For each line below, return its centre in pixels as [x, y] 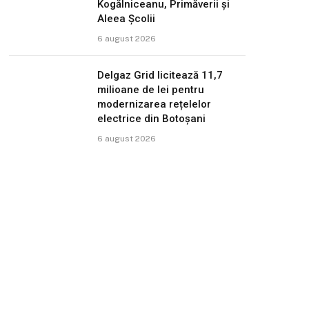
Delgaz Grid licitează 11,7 [160, 75]
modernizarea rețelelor [154, 104]
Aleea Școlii [127, 18]
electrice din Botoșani [152, 118]
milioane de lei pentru [151, 89]
